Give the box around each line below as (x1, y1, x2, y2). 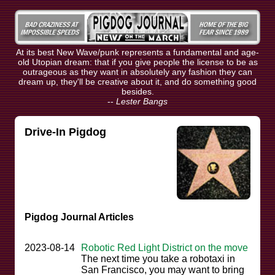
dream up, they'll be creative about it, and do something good (18, 77, 257, 87)
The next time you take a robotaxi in (81, 254, 235, 265)
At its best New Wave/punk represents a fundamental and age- (16, 47, 259, 58)
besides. (121, 87, 154, 97)
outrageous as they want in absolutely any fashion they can (23, 67, 252, 77)
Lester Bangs (116, 96, 168, 107)
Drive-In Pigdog (25, 126, 106, 139)
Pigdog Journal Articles (25, 212, 134, 223)
